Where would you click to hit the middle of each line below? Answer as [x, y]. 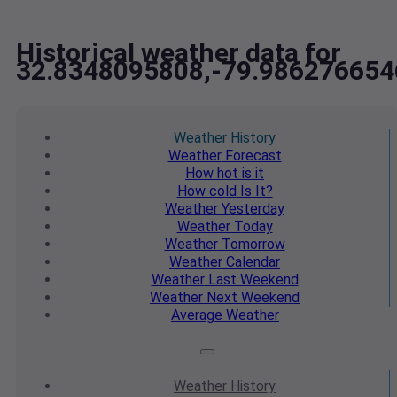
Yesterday [251, 209]
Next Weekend [251, 298]
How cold [206, 191]
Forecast [251, 156]
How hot [212, 174]
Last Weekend [251, 280]
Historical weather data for [179, 53]
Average [197, 315]
